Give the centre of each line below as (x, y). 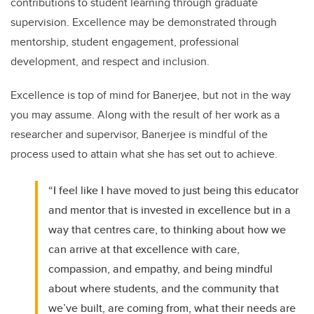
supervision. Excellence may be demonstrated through (144, 22)
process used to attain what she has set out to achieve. (144, 154)
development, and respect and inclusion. (110, 62)
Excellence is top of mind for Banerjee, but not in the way (151, 95)
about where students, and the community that (164, 289)
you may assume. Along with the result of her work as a (145, 115)
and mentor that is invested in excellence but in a (170, 210)
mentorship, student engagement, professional (125, 42)
